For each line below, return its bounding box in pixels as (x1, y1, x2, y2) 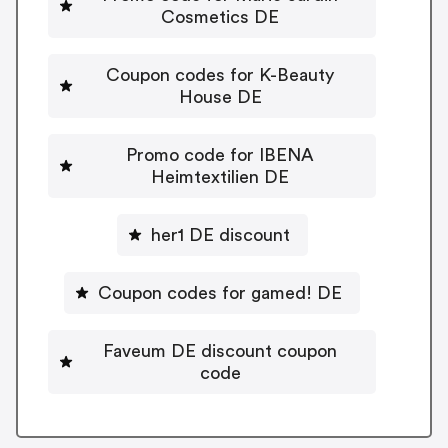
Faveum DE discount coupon (103, 341, 337, 360)
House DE (178, 87, 262, 106)
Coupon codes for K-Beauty (106, 65, 334, 84)
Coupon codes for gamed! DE (98, 283, 342, 302)
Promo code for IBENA (126, 145, 314, 164)
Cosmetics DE (161, 7, 279, 26)
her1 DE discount (150, 225, 290, 244)
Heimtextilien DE (151, 167, 289, 186)
